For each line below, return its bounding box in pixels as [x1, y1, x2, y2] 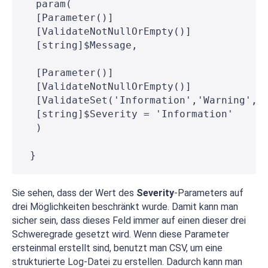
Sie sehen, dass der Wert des [12, 187, 136, 199]
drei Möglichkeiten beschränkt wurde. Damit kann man [12, 201, 238, 213]
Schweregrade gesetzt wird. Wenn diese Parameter [12, 229, 229, 240]
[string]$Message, [24, 39, 138, 51]
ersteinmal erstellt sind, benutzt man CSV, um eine [12, 242, 223, 254]
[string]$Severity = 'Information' [24, 108, 233, 120]
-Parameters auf [174, 187, 243, 199]
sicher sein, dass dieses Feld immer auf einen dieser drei [12, 215, 246, 227]
